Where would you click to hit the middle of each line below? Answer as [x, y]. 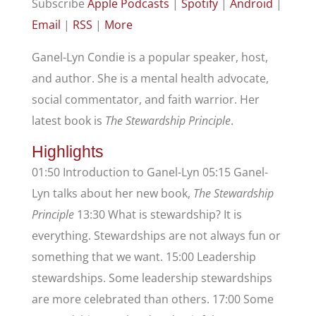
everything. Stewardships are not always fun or [156, 236]
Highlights [67, 152]
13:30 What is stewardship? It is [158, 215]
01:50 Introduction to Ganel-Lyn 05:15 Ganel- [150, 172]
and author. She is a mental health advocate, [150, 79]
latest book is [68, 121]
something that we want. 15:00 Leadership [144, 257]
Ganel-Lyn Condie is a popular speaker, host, [150, 57]
